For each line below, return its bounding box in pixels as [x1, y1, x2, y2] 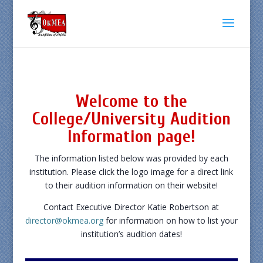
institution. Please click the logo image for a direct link [29, 166, 234, 177]
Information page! [67, 126, 195, 147]
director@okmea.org [25, 215, 103, 226]
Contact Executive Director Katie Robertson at [43, 201, 220, 213]
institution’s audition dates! [80, 228, 182, 240]
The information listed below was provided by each [34, 153, 228, 164]
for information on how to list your [103, 215, 238, 226]
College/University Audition [32, 109, 231, 129]
